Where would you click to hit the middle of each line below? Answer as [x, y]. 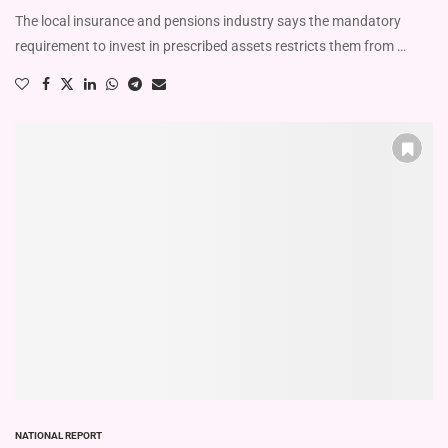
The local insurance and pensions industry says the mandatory [208, 20]
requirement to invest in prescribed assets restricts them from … [210, 45]
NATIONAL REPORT [58, 436]
